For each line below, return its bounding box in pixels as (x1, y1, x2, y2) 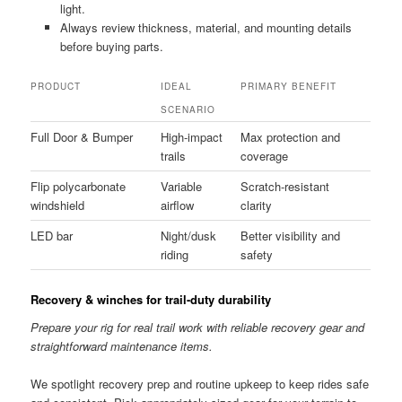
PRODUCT (31, 80, 82, 93)
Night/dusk (161, 227, 217, 245)
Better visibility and (240, 227, 341, 245)
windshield (31, 197, 85, 214)
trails (161, 147, 187, 165)
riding (161, 246, 189, 264)
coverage (240, 147, 289, 165)
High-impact (161, 128, 223, 146)
